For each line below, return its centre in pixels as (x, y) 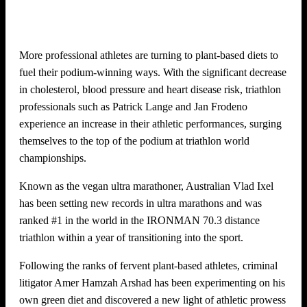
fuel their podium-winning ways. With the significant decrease (153, 72)
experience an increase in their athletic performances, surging (150, 123)
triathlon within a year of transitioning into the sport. (131, 237)
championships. (53, 158)
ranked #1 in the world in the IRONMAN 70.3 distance (139, 220)
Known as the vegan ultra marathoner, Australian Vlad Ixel (146, 186)
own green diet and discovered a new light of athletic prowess (152, 299)
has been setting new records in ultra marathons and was (140, 203)
